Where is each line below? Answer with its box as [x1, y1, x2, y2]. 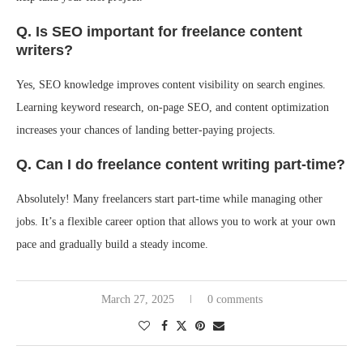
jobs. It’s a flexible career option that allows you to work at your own [16, 216, 335, 228]
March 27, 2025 [100, 293, 174, 306]
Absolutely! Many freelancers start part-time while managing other [16, 193, 322, 206]
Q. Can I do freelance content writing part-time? [16, 156, 345, 173]
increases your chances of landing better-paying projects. [16, 124, 275, 137]
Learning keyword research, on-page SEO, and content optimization [16, 101, 329, 114]
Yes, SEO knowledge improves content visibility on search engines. [16, 79, 326, 92]
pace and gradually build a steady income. [16, 238, 208, 251]
